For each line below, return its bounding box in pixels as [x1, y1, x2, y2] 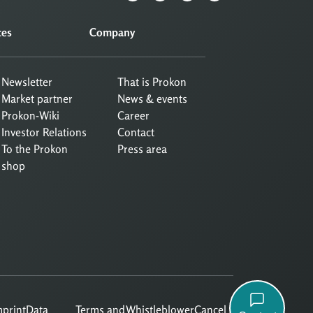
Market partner [1, 91, 73, 105]
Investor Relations [1, 124, 87, 139]
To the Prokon [1, 141, 68, 156]
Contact [117, 124, 154, 139]
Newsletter [1, 74, 52, 89]
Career [117, 108, 150, 122]
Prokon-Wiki [1, 108, 59, 122]
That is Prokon [117, 74, 187, 89]
